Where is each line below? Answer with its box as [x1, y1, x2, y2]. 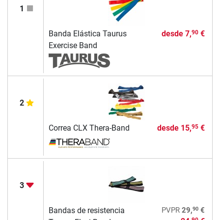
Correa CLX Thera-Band [48, 123, 130, 133]
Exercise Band [48, 40, 97, 50]
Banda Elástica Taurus [48, 28, 127, 38]
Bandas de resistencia [48, 205, 125, 215]
